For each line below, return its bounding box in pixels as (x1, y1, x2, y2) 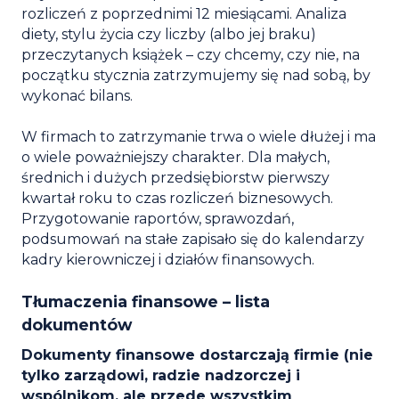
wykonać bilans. (21, 86, 133, 104)
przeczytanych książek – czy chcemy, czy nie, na (21, 45, 360, 63)
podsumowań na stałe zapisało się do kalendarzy (21, 230, 364, 248)
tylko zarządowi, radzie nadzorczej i (21, 366, 300, 384)
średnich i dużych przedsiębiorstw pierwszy (21, 168, 330, 186)
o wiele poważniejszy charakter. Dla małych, (21, 148, 330, 166)
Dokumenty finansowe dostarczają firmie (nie (21, 346, 373, 363)
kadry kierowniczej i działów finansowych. (21, 250, 318, 268)
